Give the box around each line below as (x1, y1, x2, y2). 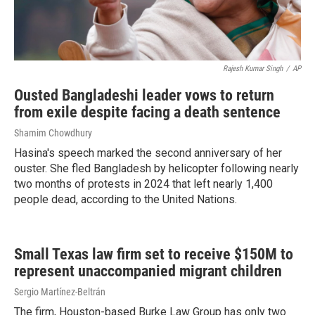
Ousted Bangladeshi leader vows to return (14, 86, 274, 105)
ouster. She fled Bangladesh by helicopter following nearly (14, 162, 299, 176)
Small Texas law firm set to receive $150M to (14, 245, 293, 264)
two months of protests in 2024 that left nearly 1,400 (14, 177, 273, 191)
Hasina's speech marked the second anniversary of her (14, 146, 282, 160)
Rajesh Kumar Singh (223, 64, 283, 74)
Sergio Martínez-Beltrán (14, 286, 105, 298)
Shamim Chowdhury (14, 127, 92, 139)
